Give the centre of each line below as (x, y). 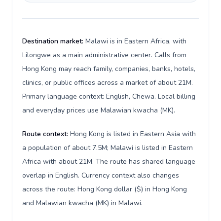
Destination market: (54, 41)
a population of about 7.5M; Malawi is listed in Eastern (108, 148)
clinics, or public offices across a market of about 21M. (108, 83)
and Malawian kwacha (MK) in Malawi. (82, 203)
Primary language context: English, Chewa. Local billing (109, 96)
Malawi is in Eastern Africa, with (136, 41)
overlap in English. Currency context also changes (101, 175)
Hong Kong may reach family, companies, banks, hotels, (109, 69)
